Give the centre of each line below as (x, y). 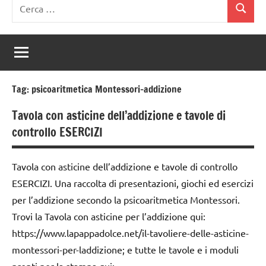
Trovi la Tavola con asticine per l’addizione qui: (109, 216)
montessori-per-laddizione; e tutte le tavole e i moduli (125, 249)
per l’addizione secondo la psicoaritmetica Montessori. (126, 199)
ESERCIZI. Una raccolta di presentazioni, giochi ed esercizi (133, 183)
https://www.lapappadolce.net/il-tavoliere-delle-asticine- (130, 232)
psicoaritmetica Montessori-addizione (107, 89)
